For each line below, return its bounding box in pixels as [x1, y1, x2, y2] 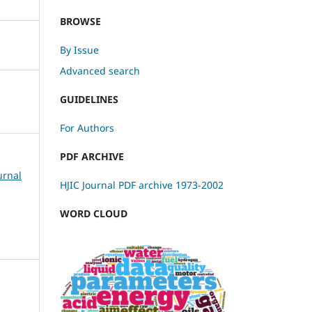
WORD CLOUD [60, 206, 127, 220]
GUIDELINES [60, 92, 118, 106]
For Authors [60, 120, 114, 134]
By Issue [60, 42, 99, 56]
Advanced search [60, 63, 140, 77]
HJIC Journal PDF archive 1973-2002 [60, 178, 224, 192]
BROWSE [60, 14, 101, 28]
